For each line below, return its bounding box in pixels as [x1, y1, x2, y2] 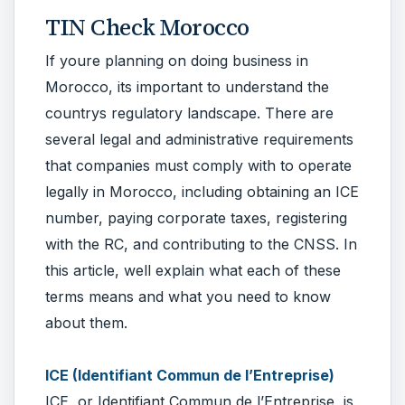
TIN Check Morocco [45, 11, 250, 42]
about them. [45, 313, 127, 332]
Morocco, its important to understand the [45, 77, 329, 96]
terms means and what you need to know [45, 287, 331, 306]
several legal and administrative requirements [45, 129, 353, 148]
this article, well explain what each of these [45, 260, 341, 279]
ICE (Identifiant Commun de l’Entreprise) [45, 365, 334, 384]
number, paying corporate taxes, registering [45, 208, 347, 227]
